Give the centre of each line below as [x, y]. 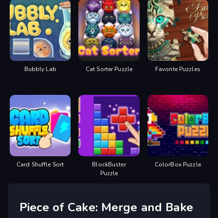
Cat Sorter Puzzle [109, 69]
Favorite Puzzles [178, 69]
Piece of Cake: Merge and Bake [106, 208]
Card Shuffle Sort [40, 165]
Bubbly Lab [40, 69]
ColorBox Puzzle [178, 165]
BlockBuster [109, 165]
